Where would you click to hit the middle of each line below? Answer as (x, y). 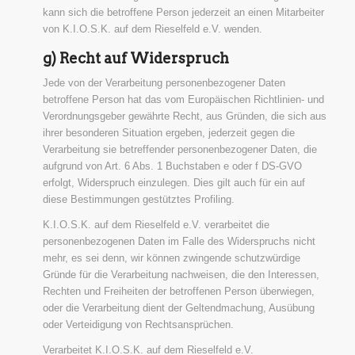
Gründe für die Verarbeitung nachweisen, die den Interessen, (181, 275)
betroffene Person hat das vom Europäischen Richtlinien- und (183, 100)
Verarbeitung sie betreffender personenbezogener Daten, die (179, 150)
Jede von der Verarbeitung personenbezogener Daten (164, 83)
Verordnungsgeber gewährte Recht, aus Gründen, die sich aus (184, 116)
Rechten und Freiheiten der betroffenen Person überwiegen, (178, 292)
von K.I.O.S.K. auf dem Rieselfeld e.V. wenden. (152, 29)
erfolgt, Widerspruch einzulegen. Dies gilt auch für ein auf (174, 183)
